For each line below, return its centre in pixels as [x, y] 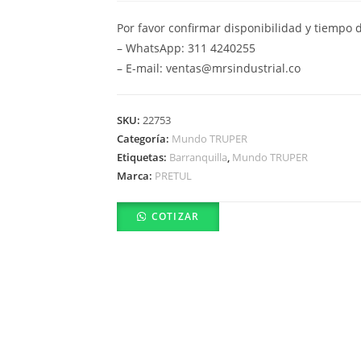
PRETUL [174, 175]
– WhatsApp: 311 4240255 [187, 48]
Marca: [136, 175]
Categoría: [145, 138]
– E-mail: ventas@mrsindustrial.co [209, 68]
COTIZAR [175, 216]
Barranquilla [199, 157]
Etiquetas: [143, 157]
